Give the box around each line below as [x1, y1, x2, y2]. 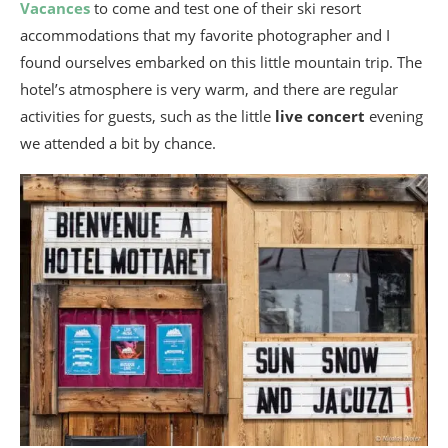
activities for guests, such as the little [20, 105, 275, 126]
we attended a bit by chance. [20, 132, 216, 153]
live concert [275, 105, 365, 126]
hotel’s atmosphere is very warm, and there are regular [20, 78, 398, 99]
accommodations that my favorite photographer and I [20, 24, 390, 45]
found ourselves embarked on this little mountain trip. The [20, 51, 422, 72]
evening [365, 105, 423, 126]
